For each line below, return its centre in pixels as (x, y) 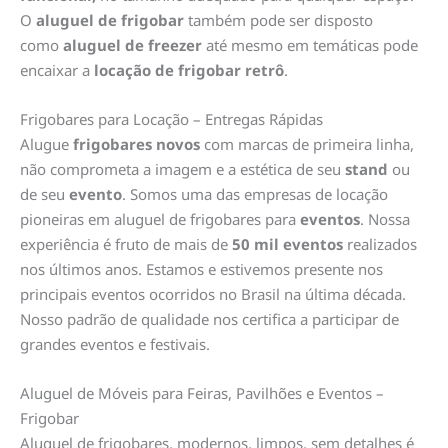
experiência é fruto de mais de (126, 244)
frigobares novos (136, 144)
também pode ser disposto (278, 20)
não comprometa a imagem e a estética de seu (182, 169)
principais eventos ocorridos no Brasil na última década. (213, 294)
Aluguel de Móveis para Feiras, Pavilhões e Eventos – (202, 393)
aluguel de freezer (132, 45)
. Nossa (385, 219)
